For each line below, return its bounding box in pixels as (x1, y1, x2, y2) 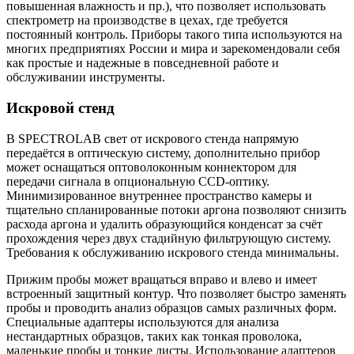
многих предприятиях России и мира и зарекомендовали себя (6, 42, 340, 56)
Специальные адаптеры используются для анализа (6, 314, 279, 329)
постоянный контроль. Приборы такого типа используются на (6, 28, 342, 42)
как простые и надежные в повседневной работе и (6, 56, 279, 70)
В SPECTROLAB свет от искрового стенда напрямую (6, 131, 299, 145)
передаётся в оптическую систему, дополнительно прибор (6, 145, 320, 160)
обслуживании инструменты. (6, 70, 165, 85)
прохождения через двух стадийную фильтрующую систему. (6, 231, 331, 245)
